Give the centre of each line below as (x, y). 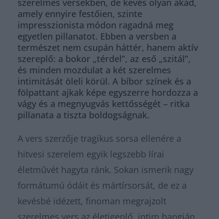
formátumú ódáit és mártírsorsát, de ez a (102, 185)
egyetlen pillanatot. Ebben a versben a (97, 36)
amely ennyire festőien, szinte (80, 14)
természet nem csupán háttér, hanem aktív (108, 47)
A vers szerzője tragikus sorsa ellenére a (99, 138)
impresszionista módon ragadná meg (96, 25)
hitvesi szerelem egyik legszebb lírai (91, 154)
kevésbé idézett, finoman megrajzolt (92, 201)
